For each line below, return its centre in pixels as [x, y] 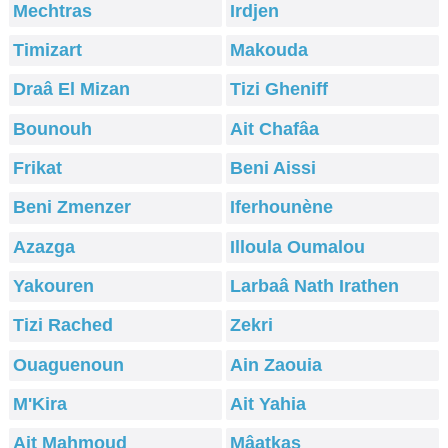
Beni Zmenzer [72, 207]
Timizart [48, 50]
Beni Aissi [273, 168]
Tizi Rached [63, 325]
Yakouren [54, 286]
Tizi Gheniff [279, 89]
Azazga [44, 246]
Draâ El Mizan [72, 89]
